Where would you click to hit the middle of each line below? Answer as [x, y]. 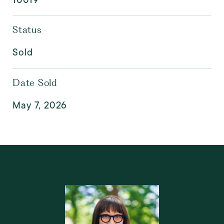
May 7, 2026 [40, 105]
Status [27, 29]
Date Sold [35, 82]
